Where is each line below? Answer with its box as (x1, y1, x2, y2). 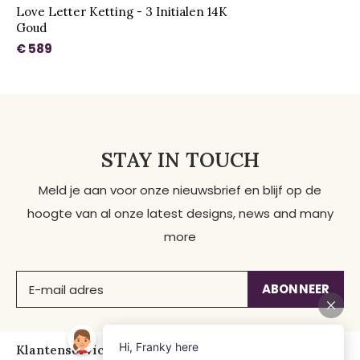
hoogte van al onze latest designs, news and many (27, 205, 333, 223)
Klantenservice (16, 342, 112, 358)
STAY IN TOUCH (100, 147, 260, 174)
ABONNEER (261, 280, 330, 298)
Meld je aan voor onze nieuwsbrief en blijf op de (39, 182, 321, 199)
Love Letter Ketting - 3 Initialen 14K (16, 4, 227, 20)
